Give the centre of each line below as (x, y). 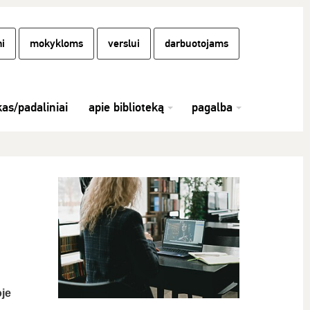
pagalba (212, 107)
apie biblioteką (126, 107)
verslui (124, 44)
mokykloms (56, 44)
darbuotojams (197, 44)
